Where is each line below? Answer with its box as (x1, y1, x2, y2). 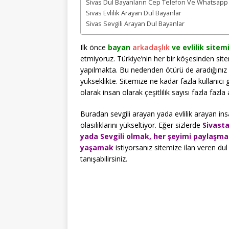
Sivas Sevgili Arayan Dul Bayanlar (86, 19, 185, 28)
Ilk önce (80, 42, 106, 52)
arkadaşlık (132, 42, 170, 52)
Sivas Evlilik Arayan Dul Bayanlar (86, 8, 181, 17)
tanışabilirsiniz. (80, 153, 127, 164)
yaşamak (80, 142, 113, 152)
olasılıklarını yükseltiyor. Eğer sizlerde (80, 120, 202, 130)
